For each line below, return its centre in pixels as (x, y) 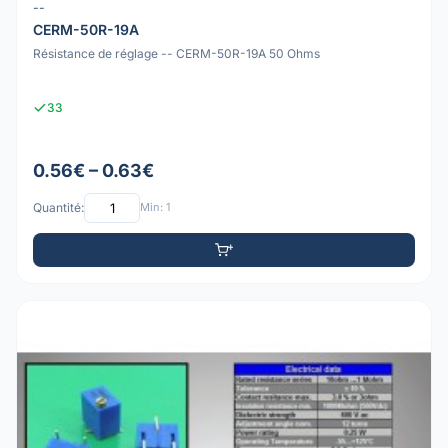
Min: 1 (155, 207)
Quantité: (58, 208)
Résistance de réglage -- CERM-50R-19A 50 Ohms (176, 54)
